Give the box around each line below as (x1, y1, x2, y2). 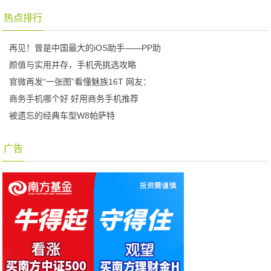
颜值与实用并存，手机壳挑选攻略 (9, 60, 137, 70)
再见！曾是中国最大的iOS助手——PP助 (9, 43, 162, 53)
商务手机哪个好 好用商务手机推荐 (9, 94, 139, 103)
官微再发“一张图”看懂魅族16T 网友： (9, 77, 152, 87)
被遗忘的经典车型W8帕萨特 (9, 111, 116, 120)
